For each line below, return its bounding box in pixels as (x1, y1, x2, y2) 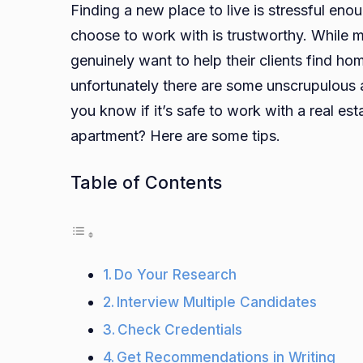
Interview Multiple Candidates (117, 293, 322, 311)
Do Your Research (114, 266, 237, 284)
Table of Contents (70, 172, 222, 194)
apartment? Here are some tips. (70, 127, 280, 145)
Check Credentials (117, 321, 243, 339)
